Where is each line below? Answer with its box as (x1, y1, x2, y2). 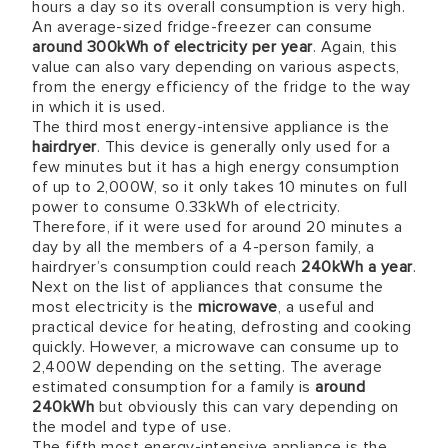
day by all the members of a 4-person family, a (32, 237, 374, 257)
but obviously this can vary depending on (94, 397, 399, 417)
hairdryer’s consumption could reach (32, 257, 301, 277)
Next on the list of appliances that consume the (32, 277, 384, 297)
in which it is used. (32, 97, 165, 117)
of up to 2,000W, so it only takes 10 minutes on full (32, 177, 407, 197)
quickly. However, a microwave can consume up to (32, 337, 400, 357)
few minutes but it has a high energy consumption (32, 157, 399, 177)
